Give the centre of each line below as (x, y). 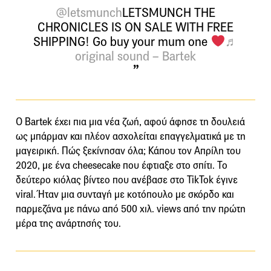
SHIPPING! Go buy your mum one (122, 41)
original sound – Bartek (135, 56)
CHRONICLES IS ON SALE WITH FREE (135, 27)
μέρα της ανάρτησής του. (68, 223)
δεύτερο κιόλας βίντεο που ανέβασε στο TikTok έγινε (127, 180)
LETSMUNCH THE (169, 12)
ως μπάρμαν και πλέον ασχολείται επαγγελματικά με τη (131, 136)
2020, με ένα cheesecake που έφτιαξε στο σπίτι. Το (122, 165)
